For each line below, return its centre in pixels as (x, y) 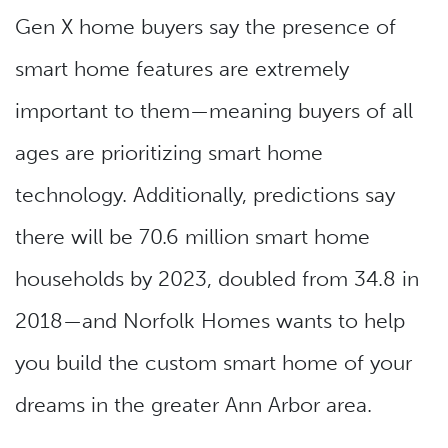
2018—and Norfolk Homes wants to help (210, 321)
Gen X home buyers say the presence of (205, 27)
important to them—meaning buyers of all (214, 111)
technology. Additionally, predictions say (205, 195)
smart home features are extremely (182, 69)
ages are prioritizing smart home (169, 153)
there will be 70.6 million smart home (192, 237)
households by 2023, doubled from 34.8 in (217, 279)
